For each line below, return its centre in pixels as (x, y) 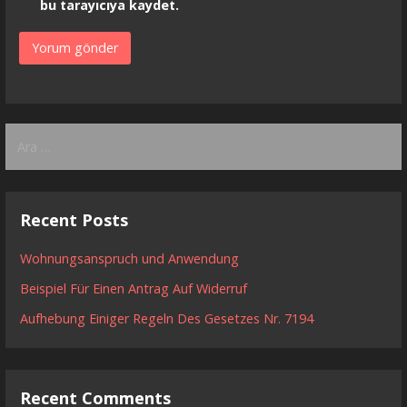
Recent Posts (74, 220)
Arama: (29, 134)
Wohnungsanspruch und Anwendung (130, 258)
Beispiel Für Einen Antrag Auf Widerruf (134, 288)
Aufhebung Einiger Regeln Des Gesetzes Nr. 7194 (167, 318)
